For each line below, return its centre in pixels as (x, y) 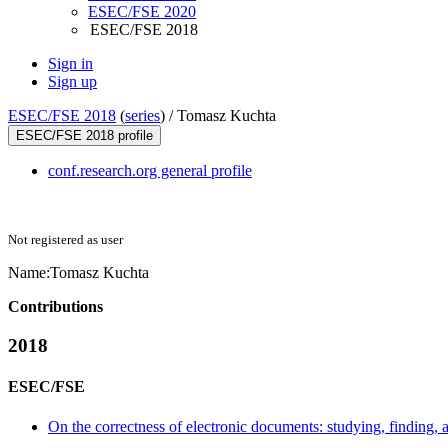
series (142, 116)
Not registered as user (65, 240)
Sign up (72, 82)
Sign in (70, 64)
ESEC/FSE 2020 (142, 12)
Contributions (55, 307)
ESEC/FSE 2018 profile (84, 136)
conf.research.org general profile (150, 171)
